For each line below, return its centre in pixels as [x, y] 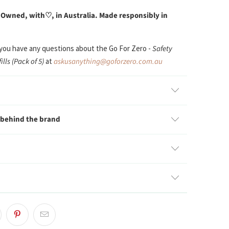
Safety [162, 49]
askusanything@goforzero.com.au [108, 62]
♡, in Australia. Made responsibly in [106, 16]
